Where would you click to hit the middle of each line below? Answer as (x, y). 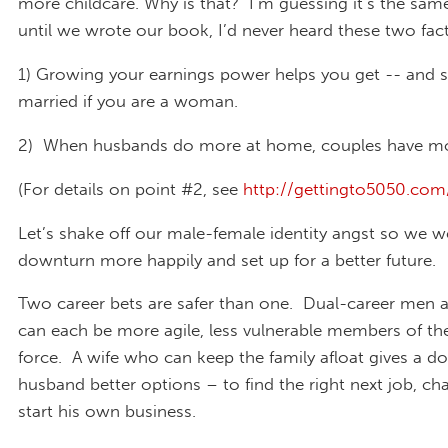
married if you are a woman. (128, 101)
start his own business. (107, 411)
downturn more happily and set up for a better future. (227, 259)
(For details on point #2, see (130, 188)
